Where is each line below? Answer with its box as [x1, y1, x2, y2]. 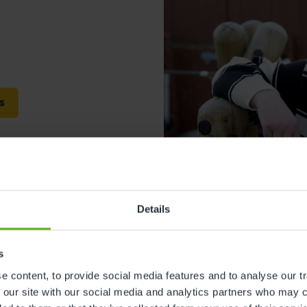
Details [136, 203, 171, 215]
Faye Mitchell [164, 221, 286, 246]
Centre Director [164, 253, 257, 268]
